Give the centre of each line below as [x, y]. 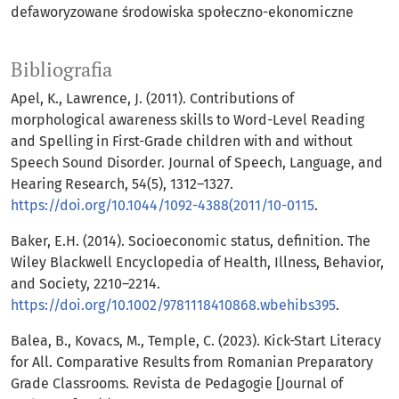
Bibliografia [61, 70]
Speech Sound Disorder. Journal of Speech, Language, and [197, 163]
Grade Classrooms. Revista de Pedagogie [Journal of [177, 384]
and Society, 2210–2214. [85, 284]
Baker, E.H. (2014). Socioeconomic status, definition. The [191, 241]
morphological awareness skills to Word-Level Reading [187, 120]
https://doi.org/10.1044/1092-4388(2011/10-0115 [163, 206]
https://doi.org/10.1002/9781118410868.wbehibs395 [173, 305]
